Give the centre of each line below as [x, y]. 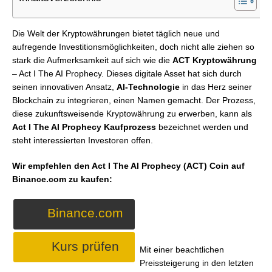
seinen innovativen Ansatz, [64, 87]
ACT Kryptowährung [215, 60]
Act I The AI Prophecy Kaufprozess [84, 127]
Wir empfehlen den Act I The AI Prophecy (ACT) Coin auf [128, 166]
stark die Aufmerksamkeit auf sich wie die [92, 60]
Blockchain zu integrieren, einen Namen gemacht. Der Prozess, [134, 100]
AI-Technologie [148, 87]
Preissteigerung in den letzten [197, 263]
